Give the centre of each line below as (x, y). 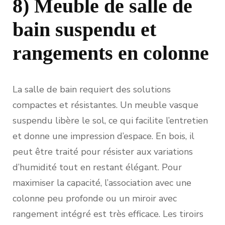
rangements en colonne (111, 53)
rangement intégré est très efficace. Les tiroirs (108, 214)
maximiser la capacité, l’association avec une (102, 183)
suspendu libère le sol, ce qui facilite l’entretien (110, 120)
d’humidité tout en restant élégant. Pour (97, 167)
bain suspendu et (84, 30)
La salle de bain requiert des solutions (92, 89)
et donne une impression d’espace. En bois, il (103, 136)
